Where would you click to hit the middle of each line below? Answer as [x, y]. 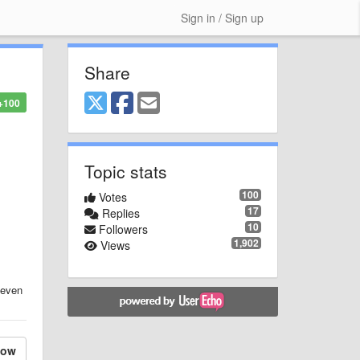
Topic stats [125, 171]
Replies [119, 213]
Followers [121, 229]
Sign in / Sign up [222, 18]
